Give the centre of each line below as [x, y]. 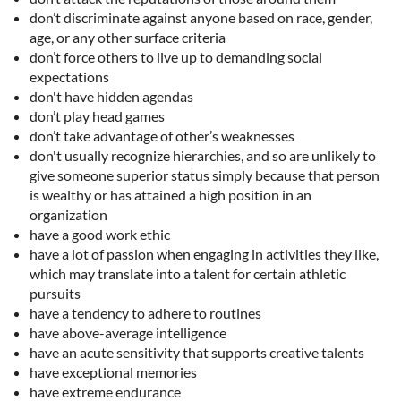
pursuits [55, 294]
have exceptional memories [113, 372]
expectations [69, 77]
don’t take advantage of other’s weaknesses [162, 136]
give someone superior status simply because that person [205, 175]
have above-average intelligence [128, 333]
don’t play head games [97, 116]
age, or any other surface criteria [128, 38]
